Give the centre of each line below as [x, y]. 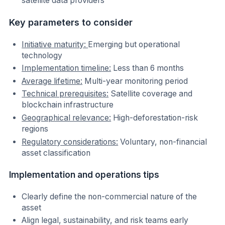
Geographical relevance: [67, 118]
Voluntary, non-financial [163, 142]
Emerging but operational [134, 44]
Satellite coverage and [151, 94]
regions [35, 129]
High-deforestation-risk [155, 118]
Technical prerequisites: [65, 94]
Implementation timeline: [67, 68]
